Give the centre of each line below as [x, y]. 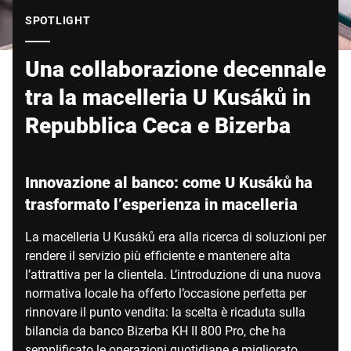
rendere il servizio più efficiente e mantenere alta [158, 255]
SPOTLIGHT [58, 20]
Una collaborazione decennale [175, 69]
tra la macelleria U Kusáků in [168, 97]
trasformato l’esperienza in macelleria [161, 204]
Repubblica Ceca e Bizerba [158, 125]
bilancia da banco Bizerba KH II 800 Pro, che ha [156, 330]
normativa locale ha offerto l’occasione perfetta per [166, 293]
